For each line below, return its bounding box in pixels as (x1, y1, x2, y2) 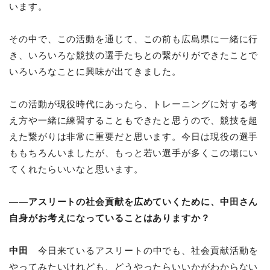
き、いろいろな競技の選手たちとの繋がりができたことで (9, 49, 259, 61)
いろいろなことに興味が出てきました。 (9, 66, 190, 77)
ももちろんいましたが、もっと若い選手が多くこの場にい (9, 147, 259, 159)
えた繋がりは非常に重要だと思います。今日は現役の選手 (9, 131, 259, 142)
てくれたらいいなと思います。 (9, 163, 152, 175)
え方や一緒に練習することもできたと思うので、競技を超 (9, 115, 259, 126)
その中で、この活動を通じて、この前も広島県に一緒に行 (9, 33, 259, 45)
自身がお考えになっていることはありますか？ (9, 212, 213, 224)
